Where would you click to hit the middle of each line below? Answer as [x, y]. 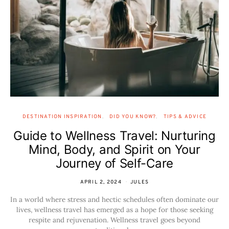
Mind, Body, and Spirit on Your [114, 150]
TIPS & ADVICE [185, 117]
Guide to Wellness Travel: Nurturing [114, 136]
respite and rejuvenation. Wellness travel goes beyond [114, 220]
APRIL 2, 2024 [101, 182]
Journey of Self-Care [114, 163]
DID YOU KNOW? [133, 117]
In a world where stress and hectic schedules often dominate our [114, 199]
